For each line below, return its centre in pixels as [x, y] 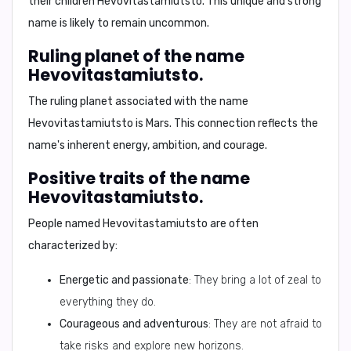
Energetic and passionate [124, 280]
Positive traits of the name [139, 178]
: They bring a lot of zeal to [255, 280]
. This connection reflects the [244, 123]
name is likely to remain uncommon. [119, 23]
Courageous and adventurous [134, 324]
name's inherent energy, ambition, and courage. [148, 145]
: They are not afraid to [265, 324]
